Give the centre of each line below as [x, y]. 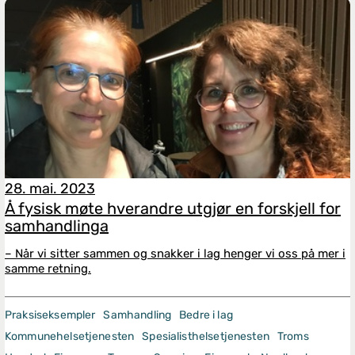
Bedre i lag [206, 315]
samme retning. [48, 269]
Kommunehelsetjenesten [70, 336]
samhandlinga [57, 226]
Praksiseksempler [50, 315]
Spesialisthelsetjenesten [206, 336]
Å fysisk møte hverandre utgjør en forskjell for [173, 208]
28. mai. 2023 [50, 189]
